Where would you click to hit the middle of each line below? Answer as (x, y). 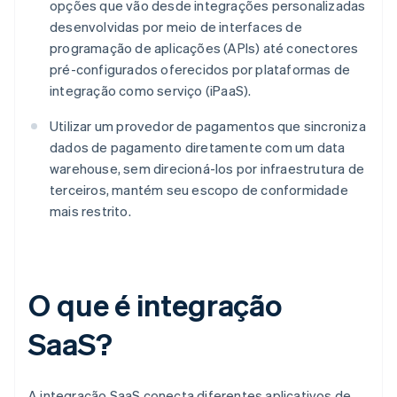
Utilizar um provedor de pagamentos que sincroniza (208, 126)
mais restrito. (90, 211)
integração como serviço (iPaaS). (151, 91)
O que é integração (156, 305)
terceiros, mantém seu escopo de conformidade (199, 190)
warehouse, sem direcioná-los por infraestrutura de (207, 169)
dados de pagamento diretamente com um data (198, 148)
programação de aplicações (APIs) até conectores (204, 48)
